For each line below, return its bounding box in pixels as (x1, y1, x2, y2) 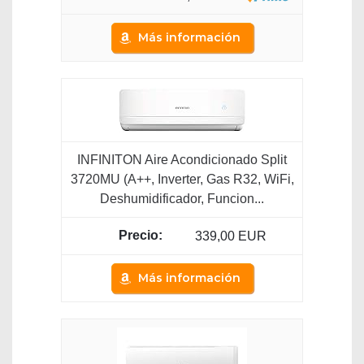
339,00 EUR (194, 229, 266, 244)
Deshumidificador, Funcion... (100, 192, 264, 206)
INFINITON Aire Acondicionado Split (77, 153, 287, 167)
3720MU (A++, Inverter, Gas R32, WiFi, (70, 172, 294, 187)
